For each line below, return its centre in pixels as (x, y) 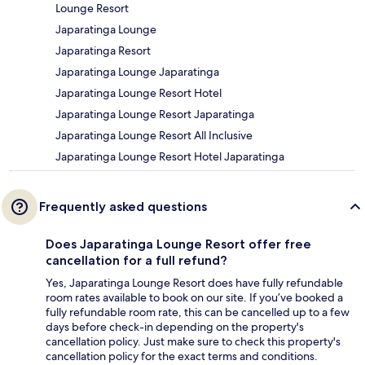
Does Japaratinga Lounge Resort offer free (178, 244)
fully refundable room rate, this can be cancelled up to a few (198, 312)
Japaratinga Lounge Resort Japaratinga (155, 114)
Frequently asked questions (123, 207)
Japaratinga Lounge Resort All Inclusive (154, 136)
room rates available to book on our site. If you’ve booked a (194, 298)
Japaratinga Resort (103, 51)
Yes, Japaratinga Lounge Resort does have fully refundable (194, 283)
